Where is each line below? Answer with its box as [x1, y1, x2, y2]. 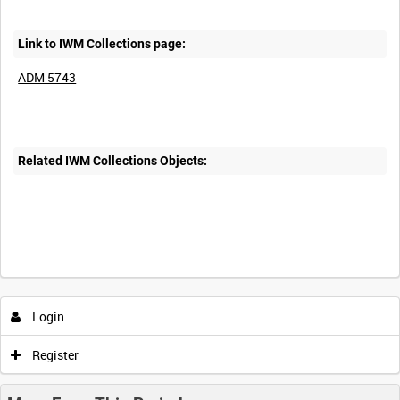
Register [29, 346, 79, 363]
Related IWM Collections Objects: [18, 154, 208, 169]
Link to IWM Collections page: [18, 36, 187, 51]
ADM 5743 [18, 68, 77, 86]
